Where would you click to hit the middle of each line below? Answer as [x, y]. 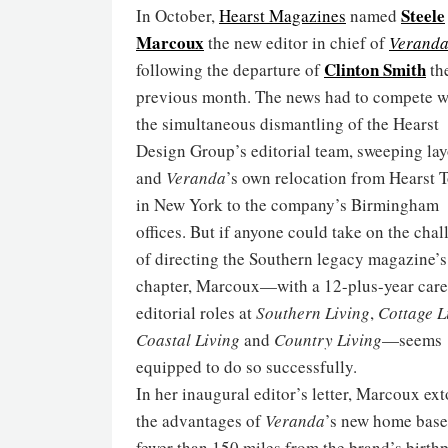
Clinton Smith [375, 69]
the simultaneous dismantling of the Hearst [287, 123]
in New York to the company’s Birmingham [287, 204]
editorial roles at [196, 312]
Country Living [328, 339]
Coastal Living [188, 339]
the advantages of [200, 420]
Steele [423, 15]
